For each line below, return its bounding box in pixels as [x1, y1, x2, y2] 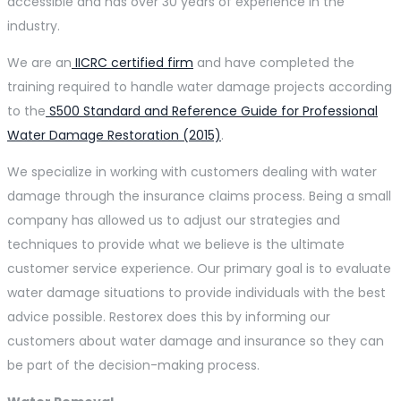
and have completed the [193, 54, 354, 73]
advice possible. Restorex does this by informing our [7, 308, 330, 327]
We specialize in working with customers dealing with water [7, 163, 377, 182]
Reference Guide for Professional [172, 102, 378, 121]
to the [7, 102, 46, 121]
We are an [7, 54, 72, 73]
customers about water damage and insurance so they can [7, 332, 384, 351]
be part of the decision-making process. [7, 356, 260, 375]
